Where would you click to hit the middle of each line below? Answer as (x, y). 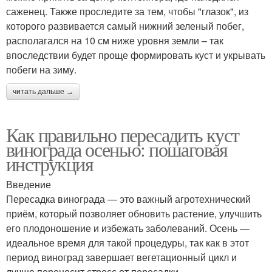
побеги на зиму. (41, 70)
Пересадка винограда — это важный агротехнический (128, 199)
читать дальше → (43, 92)
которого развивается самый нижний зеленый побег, (125, 26)
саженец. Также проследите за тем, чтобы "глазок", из (127, 12)
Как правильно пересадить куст (123, 135)
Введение (29, 185)
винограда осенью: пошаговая (117, 149)
